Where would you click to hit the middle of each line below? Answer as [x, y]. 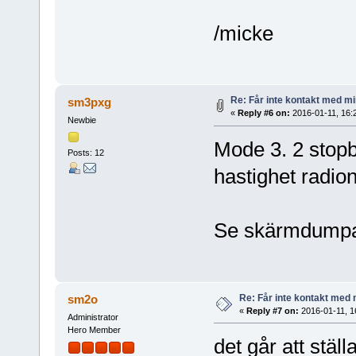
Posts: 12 [85, 152]
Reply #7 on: [272, 310]
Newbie [81, 120]
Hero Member [94, 330]
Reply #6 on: [263, 113]
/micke [243, 34]
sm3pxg [90, 103]
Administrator [93, 317]
